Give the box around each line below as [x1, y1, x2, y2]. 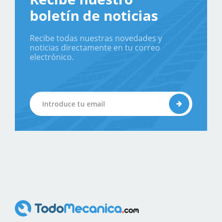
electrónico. [30, 52, 74, 62]
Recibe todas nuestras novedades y [30, 33, 162, 44]
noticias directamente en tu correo [30, 42, 160, 53]
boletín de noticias [30, 6, 158, 25]
